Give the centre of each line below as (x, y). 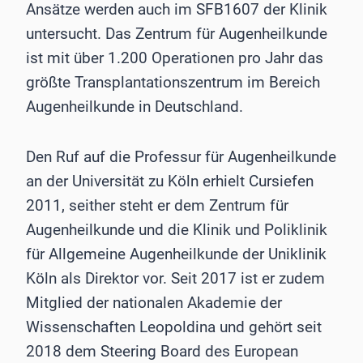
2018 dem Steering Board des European (162, 352)
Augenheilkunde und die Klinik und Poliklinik (177, 230)
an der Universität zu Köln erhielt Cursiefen (170, 181)
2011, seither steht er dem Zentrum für (157, 206)
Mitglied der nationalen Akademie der (154, 303)
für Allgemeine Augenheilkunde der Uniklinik (176, 254)
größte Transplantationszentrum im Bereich (173, 83)
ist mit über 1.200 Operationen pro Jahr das (175, 58)
